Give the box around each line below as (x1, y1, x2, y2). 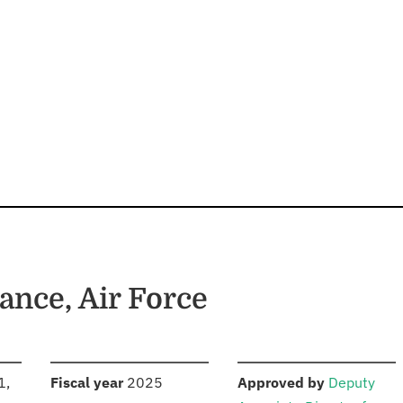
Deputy (328, 373, 375, 392)
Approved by (237, 373, 325, 392)
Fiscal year (50, 373, 123, 392)
